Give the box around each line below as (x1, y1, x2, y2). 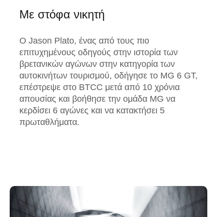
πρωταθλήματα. (19, 117, 79, 127)
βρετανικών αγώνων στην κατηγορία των (19, 59, 175, 69)
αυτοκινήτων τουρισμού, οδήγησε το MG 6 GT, (19, 70, 198, 80)
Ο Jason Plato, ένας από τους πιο (19, 35, 149, 46)
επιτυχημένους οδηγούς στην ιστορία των (19, 47, 178, 57)
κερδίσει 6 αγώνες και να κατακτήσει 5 (19, 105, 165, 115)
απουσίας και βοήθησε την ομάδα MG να (19, 93, 175, 104)
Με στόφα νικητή (19, 7, 105, 21)
